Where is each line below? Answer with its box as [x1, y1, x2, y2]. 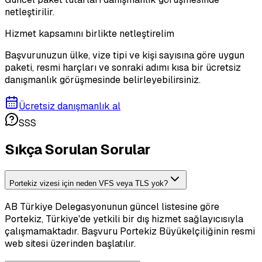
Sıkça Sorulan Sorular [5, 140, 150, 159]
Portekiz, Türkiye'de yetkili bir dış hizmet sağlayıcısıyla [5, 213, 243, 226]
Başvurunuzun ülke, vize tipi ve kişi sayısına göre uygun [5, 49, 244, 61]
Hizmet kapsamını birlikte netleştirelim [5, 27, 174, 40]
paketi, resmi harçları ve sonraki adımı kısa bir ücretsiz [5, 61, 241, 74]
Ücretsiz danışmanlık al [19, 99, 120, 112]
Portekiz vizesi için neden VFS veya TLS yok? [9, 179, 168, 188]
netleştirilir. [5, 5, 54, 18]
